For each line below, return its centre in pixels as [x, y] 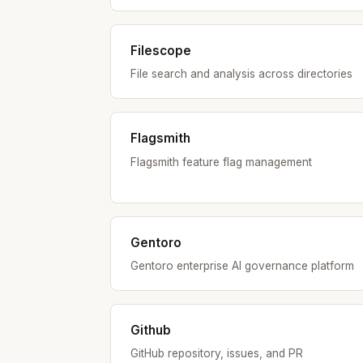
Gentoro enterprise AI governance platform [242, 266]
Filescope [161, 50]
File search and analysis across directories [241, 74]
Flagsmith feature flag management [221, 162]
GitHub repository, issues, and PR [217, 354]
